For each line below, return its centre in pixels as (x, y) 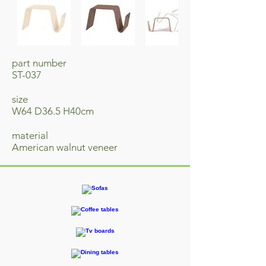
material (30, 135)
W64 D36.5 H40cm (53, 111)
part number (39, 63)
